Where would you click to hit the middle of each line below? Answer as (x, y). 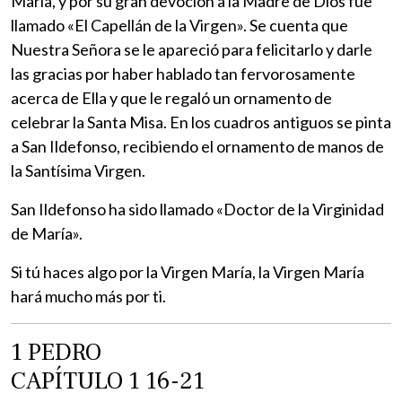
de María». (47, 233)
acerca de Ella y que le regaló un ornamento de (171, 97)
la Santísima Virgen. (78, 170)
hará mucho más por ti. (88, 296)
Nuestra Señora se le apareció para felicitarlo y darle (192, 49)
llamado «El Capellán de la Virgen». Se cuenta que (179, 25)
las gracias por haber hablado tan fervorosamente (183, 73)
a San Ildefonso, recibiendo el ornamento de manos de (197, 146)
